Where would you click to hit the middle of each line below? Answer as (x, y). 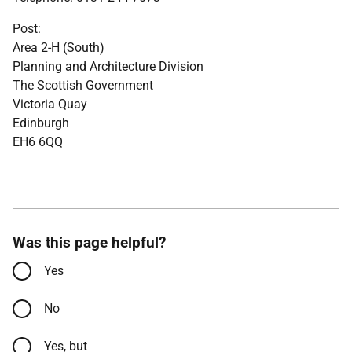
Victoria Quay (50, 104)
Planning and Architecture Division (108, 66)
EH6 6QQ (38, 141)
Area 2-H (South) (59, 47)
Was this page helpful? (89, 242)
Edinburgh (41, 123)
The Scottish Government (83, 85)
